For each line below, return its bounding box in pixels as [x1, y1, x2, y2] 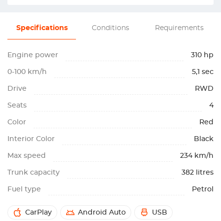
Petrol [192, 186, 214, 193]
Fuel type [7, 186, 41, 193]
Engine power [7, 52, 58, 59]
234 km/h [180, 152, 214, 159]
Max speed [7, 152, 46, 159]
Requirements [154, 25, 204, 32]
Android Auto [78, 209, 126, 216]
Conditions [92, 25, 129, 32]
